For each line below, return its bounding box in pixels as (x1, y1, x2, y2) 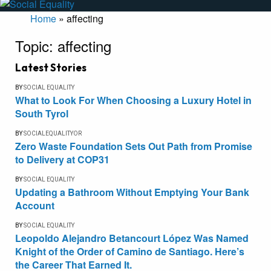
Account (15, 198, 54, 213)
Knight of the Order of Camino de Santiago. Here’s (15, 244, 244, 259)
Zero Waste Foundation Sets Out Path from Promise (15, 139, 252, 154)
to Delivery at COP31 (15, 152, 109, 167)
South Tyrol (15, 106, 68, 121)
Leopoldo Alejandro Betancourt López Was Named (15, 231, 249, 246)
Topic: (15, 35, 57, 57)
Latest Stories (15, 61, 87, 74)
